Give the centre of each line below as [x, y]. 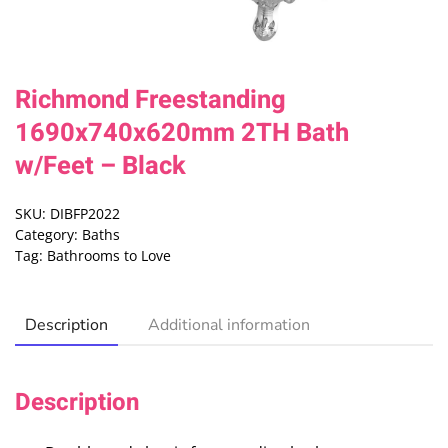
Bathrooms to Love [109, 256]
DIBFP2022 [85, 214]
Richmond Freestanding [150, 100]
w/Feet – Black [100, 166]
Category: [48, 235]
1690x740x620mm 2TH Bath [182, 133]
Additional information [229, 325]
